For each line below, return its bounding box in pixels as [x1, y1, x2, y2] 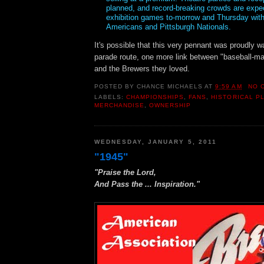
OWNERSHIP [149, 102, 192, 109]
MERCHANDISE [94, 102, 145, 109]
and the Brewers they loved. [94, 64, 190, 74]
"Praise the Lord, [94, 168, 156, 177]
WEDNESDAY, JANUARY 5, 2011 [94, 138, 217, 145]
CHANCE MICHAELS [137, 83, 203, 90]
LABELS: [94, 94, 127, 101]
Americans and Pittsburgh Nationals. [106, 22, 231, 32]
